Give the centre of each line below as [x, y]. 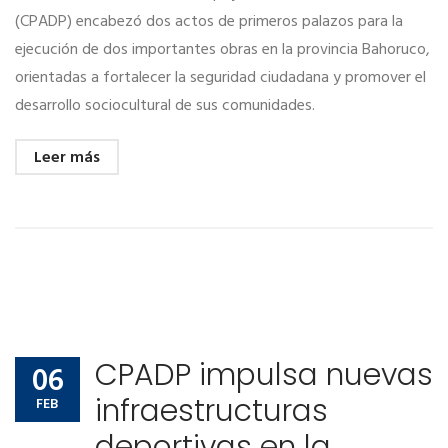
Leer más [67, 157]
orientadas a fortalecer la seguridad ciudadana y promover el [220, 77]
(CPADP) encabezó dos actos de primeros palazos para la [209, 21]
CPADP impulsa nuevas [264, 374]
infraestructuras [211, 410]
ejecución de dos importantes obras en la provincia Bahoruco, [222, 49]
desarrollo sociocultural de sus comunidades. [165, 105]
